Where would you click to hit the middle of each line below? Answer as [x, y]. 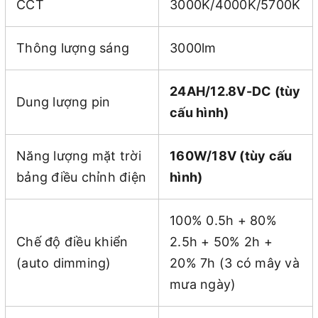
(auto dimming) [64, 263]
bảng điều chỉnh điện [81, 177]
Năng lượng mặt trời [79, 155]
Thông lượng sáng [73, 48]
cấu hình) [199, 112]
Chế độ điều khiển [72, 241]
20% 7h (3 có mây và [235, 263]
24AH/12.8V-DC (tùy [235, 91]
